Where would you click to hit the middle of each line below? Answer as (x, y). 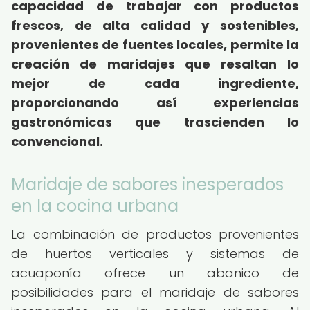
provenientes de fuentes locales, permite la (155, 45)
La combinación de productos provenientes (155, 234)
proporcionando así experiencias (155, 103)
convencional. (57, 142)
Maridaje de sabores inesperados (147, 184)
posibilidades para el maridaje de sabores (155, 292)
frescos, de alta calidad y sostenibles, (155, 25)
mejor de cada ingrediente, (155, 83)
